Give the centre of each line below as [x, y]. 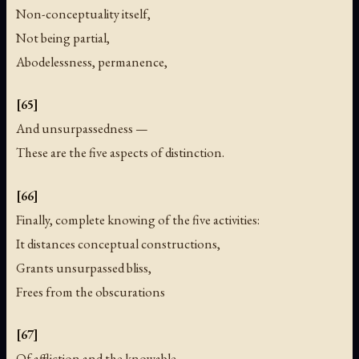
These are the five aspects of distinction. [120, 153]
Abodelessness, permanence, [92, 62]
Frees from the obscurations [91, 291]
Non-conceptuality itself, [83, 14]
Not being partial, [63, 38]
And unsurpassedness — [82, 129]
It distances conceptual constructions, [118, 243]
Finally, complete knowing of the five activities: [138, 219]
